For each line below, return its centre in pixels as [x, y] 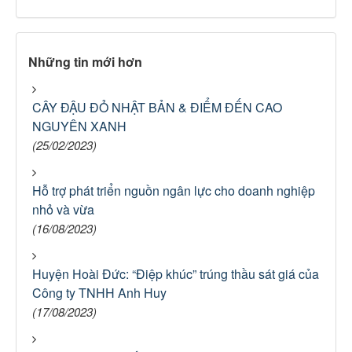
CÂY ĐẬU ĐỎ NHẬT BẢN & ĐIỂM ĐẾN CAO [157, 107]
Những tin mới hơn [85, 62]
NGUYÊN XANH [79, 126]
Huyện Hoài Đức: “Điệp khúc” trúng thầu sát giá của [176, 274]
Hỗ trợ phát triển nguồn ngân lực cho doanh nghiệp [174, 191]
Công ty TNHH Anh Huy [99, 293]
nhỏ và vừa [63, 209]
